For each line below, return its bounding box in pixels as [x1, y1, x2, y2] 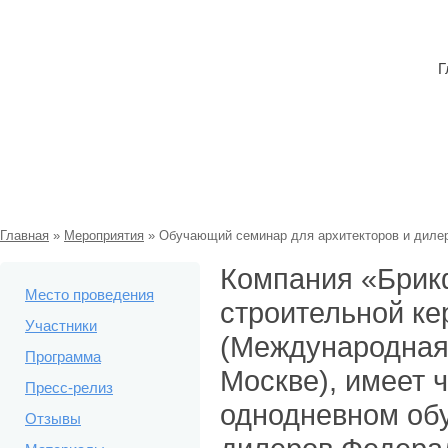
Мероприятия [64, 228, 144, 243]
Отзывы [25, 410, 81, 427]
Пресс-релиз [25, 379, 113, 396]
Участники [25, 317, 97, 334]
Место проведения [25, 286, 154, 303]
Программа [25, 348, 101, 365]
